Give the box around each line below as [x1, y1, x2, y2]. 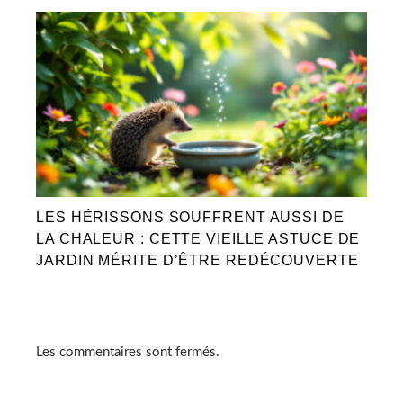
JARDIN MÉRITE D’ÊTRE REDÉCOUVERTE [36, 253, 359, 269]
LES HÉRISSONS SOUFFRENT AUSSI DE [36, 210, 345, 226]
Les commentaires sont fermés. [36, 345, 219, 360]
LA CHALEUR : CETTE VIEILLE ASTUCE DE [36, 231, 361, 247]
